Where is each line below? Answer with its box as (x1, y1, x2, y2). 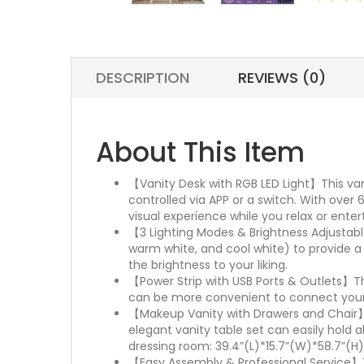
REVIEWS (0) (238, 67, 326, 88)
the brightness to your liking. (128, 257, 288, 273)
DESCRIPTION (96, 67, 189, 88)
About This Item (96, 133, 305, 171)
